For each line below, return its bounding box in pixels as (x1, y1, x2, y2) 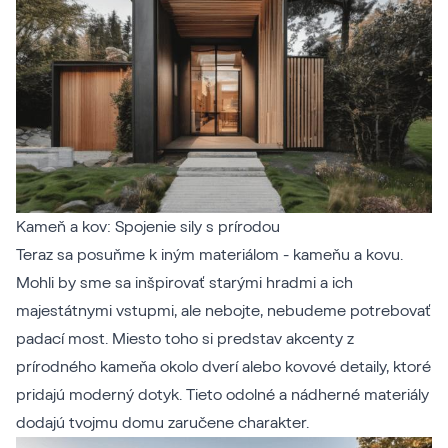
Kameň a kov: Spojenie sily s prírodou (16, 219, 280, 236)
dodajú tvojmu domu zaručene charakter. (16, 415, 309, 432)
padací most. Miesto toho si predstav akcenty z (16, 331, 354, 348)
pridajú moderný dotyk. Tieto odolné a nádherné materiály (16, 387, 429, 404)
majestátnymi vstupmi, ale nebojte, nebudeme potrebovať (16, 303, 431, 320)
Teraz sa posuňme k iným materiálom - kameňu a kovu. (16, 247, 403, 264)
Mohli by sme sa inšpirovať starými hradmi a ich (16, 275, 353, 292)
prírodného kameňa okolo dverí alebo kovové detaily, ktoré (16, 359, 431, 376)
